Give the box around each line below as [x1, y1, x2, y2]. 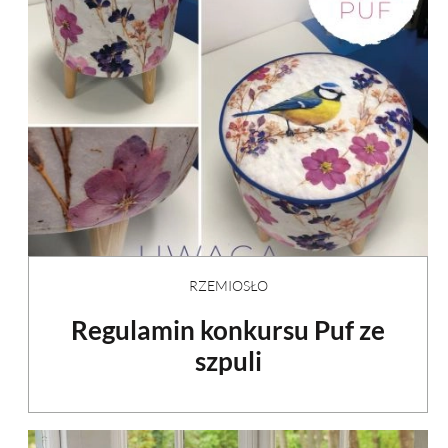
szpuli [194, 345, 262, 378]
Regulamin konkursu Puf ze [71, 314, 385, 347]
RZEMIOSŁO [188, 277, 268, 295]
